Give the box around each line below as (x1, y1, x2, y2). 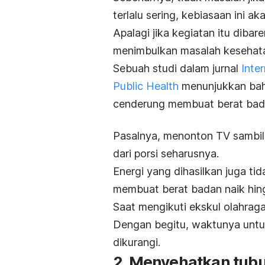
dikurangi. (113, 235, 160, 248)
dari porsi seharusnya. (113, 147, 219, 160)
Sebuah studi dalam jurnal (113, 62, 241, 75)
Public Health (113, 79, 179, 92)
